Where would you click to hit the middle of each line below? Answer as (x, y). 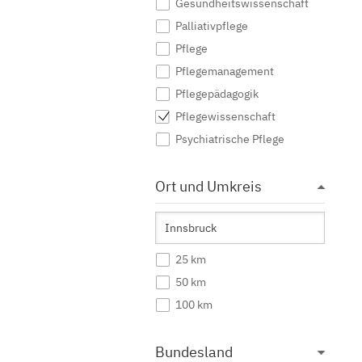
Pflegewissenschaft (225, 116)
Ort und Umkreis (208, 186)
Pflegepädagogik (217, 94)
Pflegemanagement (225, 71)
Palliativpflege (212, 26)
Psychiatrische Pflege (230, 139)
